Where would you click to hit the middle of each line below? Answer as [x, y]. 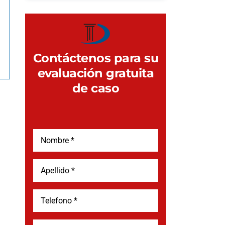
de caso [96, 88]
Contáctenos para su [96, 58]
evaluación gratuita [96, 73]
